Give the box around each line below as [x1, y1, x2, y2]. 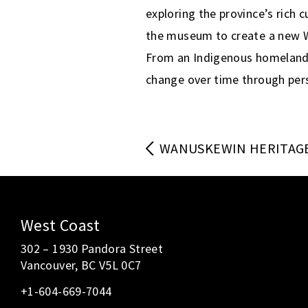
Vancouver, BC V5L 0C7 [21, 256, 142, 273]
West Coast [21, 214, 100, 236]
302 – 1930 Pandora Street [21, 240, 163, 256]
